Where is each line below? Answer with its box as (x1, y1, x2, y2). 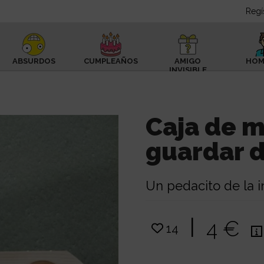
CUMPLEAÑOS (84, 57, 138, 65)
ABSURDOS (12, 57, 55, 65)
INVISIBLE (169, 65, 207, 74)
